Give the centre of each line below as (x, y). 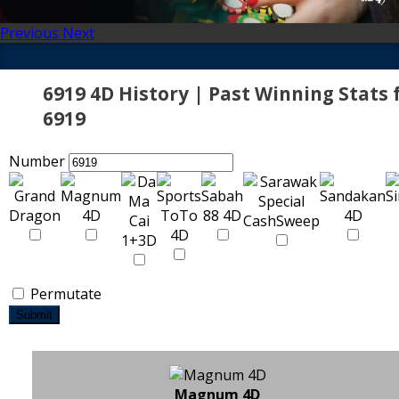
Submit (34, 315)
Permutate (64, 294)
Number (37, 161)
